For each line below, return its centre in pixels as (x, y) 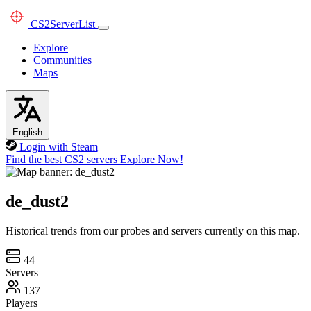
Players (22, 303)
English (27, 132)
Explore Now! (152, 159)
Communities (62, 60)
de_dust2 (37, 201)
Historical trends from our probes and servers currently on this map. (153, 230)
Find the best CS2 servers (61, 159)
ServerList (73, 24)
